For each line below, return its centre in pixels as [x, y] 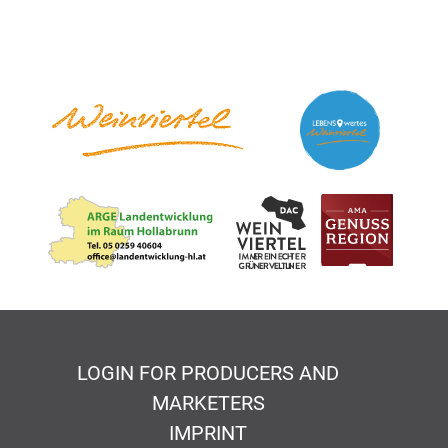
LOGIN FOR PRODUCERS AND [208, 373]
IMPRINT [208, 433]
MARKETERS [208, 403]
